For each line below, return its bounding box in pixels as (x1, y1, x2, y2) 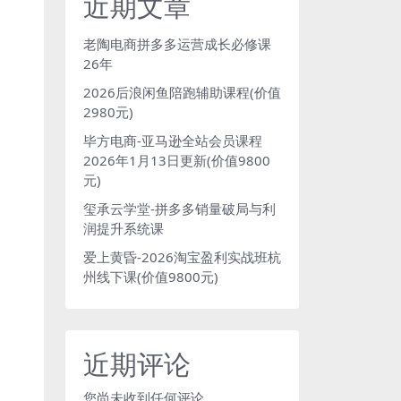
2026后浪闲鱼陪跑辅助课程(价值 (83, 83, 281, 101)
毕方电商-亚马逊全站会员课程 (83, 132, 262, 149)
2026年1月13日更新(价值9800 (83, 151, 270, 169)
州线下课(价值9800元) (83, 268, 218, 286)
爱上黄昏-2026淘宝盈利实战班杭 (83, 248, 281, 266)
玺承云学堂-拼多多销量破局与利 (83, 200, 276, 218)
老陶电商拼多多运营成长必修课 (83, 35, 271, 53)
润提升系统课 (83, 219, 164, 237)
